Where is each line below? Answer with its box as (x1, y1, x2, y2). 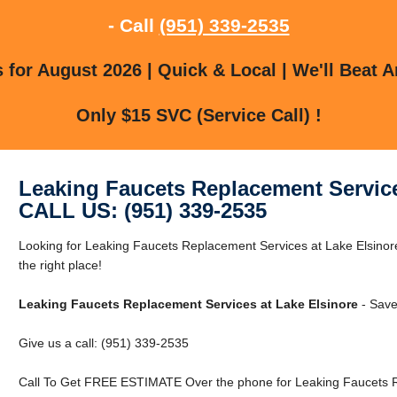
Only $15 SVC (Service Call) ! (75, 105, 322, 125)
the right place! (18, 257, 102, 272)
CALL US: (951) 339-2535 (18, 198, 267, 222)
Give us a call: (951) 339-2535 (18, 335, 189, 350)
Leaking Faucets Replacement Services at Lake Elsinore (18, 296, 358, 311)
